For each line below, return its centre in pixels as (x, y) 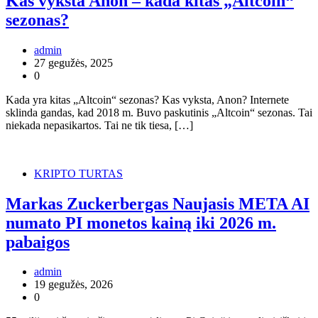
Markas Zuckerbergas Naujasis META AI (158, 203)
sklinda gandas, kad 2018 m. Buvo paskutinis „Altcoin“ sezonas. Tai (159, 112)
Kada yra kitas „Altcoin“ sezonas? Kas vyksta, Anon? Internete (147, 99)
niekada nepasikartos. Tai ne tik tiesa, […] (99, 125)
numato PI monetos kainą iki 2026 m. (141, 223)
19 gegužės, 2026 (73, 285)
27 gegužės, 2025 (73, 62)
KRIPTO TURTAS (78, 173)
